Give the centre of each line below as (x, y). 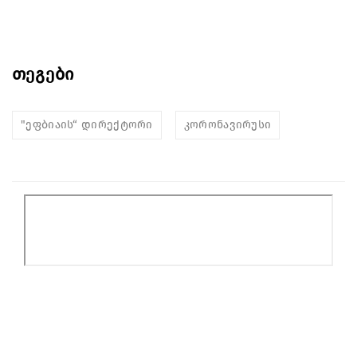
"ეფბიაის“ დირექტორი (87, 125)
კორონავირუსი (228, 125)
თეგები (43, 74)
